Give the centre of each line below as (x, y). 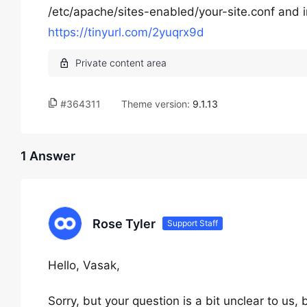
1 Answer (48, 156)
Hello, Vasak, (84, 265)
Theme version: (157, 104)
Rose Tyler (124, 223)
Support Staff (193, 223)
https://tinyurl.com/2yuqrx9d (126, 32)
